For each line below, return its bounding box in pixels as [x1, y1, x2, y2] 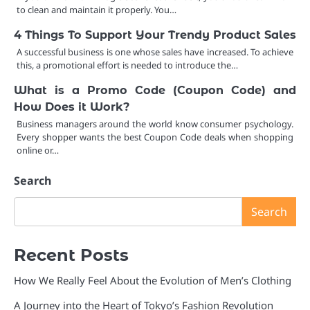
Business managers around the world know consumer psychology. [17, 117, 293, 130]
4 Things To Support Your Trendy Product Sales [14, 27, 296, 42]
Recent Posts [14, 244, 129, 265]
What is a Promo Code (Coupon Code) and [14, 82, 296, 97]
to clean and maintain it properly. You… [17, 3, 176, 16]
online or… [17, 143, 59, 156]
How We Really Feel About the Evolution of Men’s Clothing [14, 273, 291, 287]
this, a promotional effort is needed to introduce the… [17, 58, 238, 71]
